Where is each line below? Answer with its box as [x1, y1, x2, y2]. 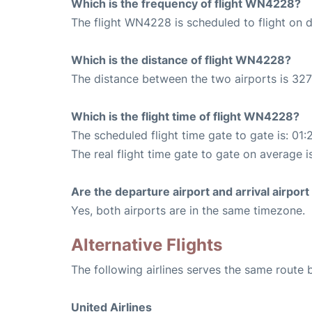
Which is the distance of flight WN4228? [71, 53, 291, 68]
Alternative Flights [71, 235, 222, 256]
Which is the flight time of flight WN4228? [71, 109, 299, 124]
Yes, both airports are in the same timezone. [71, 203, 305, 218]
